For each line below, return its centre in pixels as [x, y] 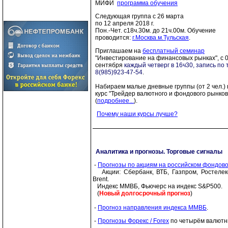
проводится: [114, 38]
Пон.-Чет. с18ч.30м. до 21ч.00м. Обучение [155, 31]
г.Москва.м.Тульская [161, 38]
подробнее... [116, 101]
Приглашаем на [119, 51]
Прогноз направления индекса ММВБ [152, 208]
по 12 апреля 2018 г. [125, 23]
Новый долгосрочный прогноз [145, 193]
